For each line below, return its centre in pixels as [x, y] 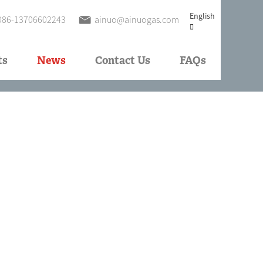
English [202, 16]
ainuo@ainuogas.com [137, 19]
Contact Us [123, 61]
